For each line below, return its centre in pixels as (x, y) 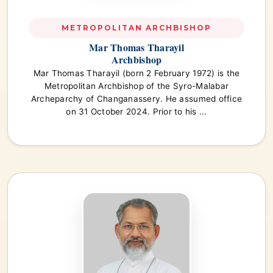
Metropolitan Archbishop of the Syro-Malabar (136, 86)
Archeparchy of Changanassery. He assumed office (136, 99)
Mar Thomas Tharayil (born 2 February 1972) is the (136, 73)
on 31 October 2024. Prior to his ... (136, 112)
